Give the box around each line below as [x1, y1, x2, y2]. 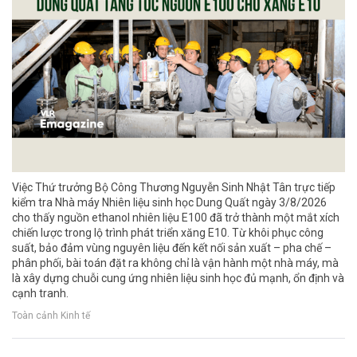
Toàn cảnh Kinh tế [12, 309, 90, 321]
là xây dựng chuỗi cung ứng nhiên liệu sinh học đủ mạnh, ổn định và [12, 272, 344, 285]
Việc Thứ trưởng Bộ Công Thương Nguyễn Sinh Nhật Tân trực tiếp [12, 181, 335, 194]
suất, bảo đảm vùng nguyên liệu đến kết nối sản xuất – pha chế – [12, 241, 331, 255]
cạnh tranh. [12, 287, 69, 300]
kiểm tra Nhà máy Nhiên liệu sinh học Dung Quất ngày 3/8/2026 [12, 196, 327, 210]
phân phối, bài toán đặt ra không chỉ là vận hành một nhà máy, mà [12, 257, 339, 270]
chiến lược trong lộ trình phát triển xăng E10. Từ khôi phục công [12, 226, 324, 240]
